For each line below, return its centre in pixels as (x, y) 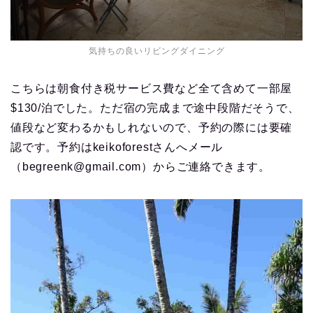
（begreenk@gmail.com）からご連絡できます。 (140, 166)
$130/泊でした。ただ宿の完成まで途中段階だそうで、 (155, 108)
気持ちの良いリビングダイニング (156, 51)
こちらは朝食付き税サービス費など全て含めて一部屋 (152, 88)
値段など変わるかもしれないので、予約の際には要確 (152, 127)
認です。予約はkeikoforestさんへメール (117, 147)
